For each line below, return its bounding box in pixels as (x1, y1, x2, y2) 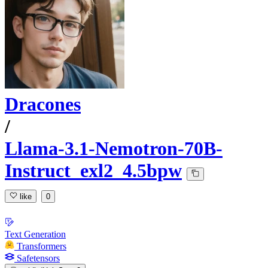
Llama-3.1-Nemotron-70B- (5, 138, 223, 160)
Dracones (5, 93, 81, 115)
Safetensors (17, 252, 60, 263)
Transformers (17, 240, 66, 251)
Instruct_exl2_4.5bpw (5, 160, 182, 182)
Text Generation (5, 229, 66, 239)
